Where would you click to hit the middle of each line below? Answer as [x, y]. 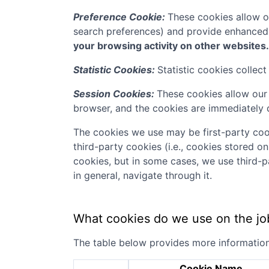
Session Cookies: [115, 94]
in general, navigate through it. [143, 175]
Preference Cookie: [120, 17]
